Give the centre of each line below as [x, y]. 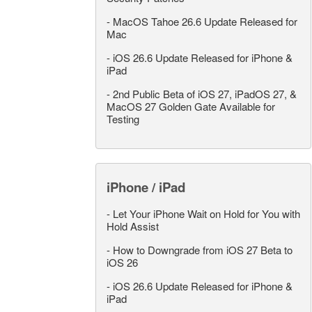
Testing [123, 119]
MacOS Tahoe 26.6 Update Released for [205, 22]
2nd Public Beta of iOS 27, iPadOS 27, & [205, 94]
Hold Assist [133, 226]
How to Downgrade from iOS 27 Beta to [203, 250]
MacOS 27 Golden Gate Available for [191, 107]
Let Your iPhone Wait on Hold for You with [206, 214]
